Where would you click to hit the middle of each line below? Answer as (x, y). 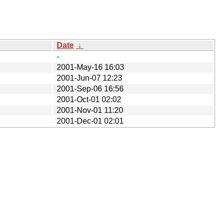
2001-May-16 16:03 (90, 67)
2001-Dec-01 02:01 (90, 121)
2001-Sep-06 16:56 (90, 88)
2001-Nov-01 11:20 (90, 110)
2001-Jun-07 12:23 (89, 78)
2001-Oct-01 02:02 (89, 99)
